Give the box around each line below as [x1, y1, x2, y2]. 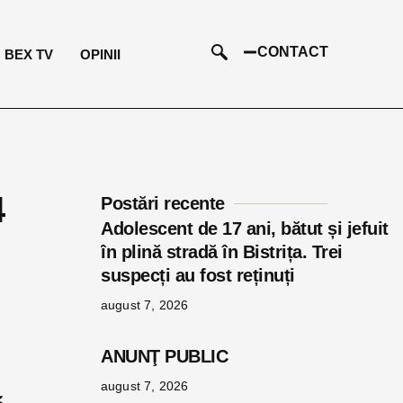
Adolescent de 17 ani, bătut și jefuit [101, 219, 389, 238]
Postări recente [101, 193, 225, 213]
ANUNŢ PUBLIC [101, 346, 292, 366]
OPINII [80, 46, 121, 62]
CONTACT [256, 43, 328, 59]
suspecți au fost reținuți [101, 265, 295, 285]
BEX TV [4, 46, 54, 62]
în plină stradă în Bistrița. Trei [101, 242, 343, 262]
